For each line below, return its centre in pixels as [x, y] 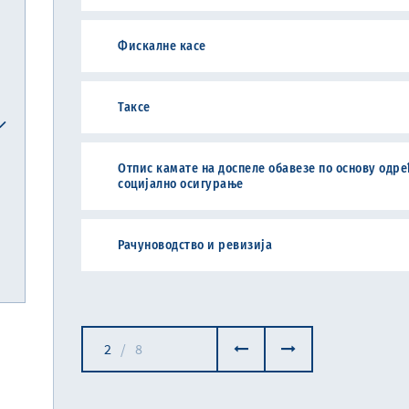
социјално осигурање [181, 184]
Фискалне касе [162, 46]
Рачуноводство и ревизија [195, 245]
